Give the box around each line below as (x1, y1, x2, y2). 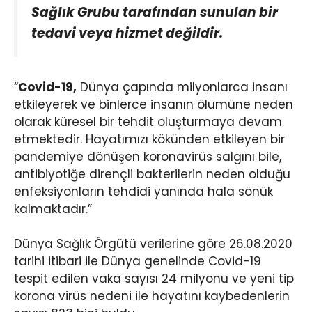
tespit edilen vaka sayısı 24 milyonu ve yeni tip (14, 270, 294, 288)
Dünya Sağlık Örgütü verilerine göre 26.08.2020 (14, 235, 292, 253)
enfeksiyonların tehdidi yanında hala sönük (14, 182, 273, 200)
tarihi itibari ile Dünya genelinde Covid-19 (14, 253, 261, 270)
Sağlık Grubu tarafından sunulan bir (31, 3, 278, 22)
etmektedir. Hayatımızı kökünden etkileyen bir (14, 130, 285, 148)
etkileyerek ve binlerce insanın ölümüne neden (14, 95, 293, 113)
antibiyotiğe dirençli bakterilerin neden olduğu (14, 165, 290, 182)
